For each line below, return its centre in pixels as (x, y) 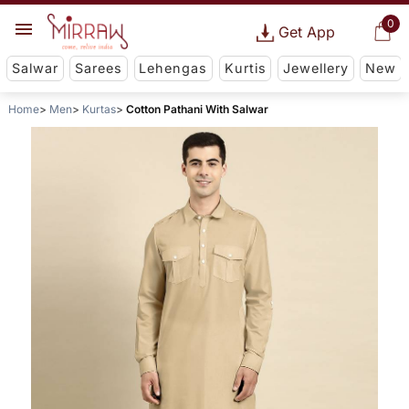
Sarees (99, 68)
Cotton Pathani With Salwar (197, 110)
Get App (306, 32)
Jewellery (315, 68)
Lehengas (173, 68)
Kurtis (245, 68)
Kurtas (99, 110)
